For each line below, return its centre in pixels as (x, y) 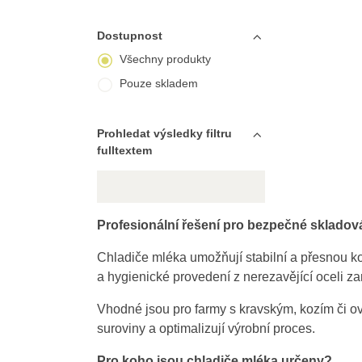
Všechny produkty (165, 59)
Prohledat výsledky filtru (164, 133)
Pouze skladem (158, 83)
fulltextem (124, 150)
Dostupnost (129, 36)
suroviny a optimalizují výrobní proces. (206, 328)
